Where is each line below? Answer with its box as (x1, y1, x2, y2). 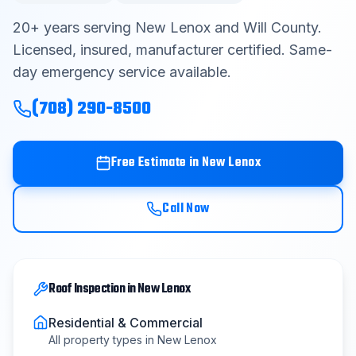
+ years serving (30, 19, 135, 36)
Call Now (162, 199, 210, 219)
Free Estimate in (110, 153, 203, 173)
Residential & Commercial (48, 315, 203, 331)
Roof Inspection (48, 279, 126, 300)
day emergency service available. (13, 64, 231, 80)
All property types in (48, 333, 157, 346)
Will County (243, 19, 318, 36)
